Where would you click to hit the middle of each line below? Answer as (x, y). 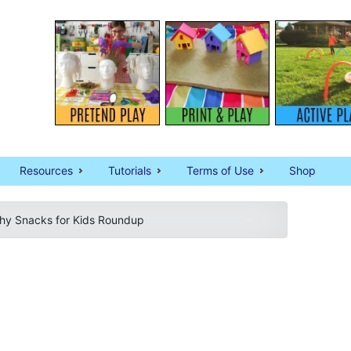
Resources (46, 170)
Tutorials (130, 170)
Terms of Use (220, 170)
